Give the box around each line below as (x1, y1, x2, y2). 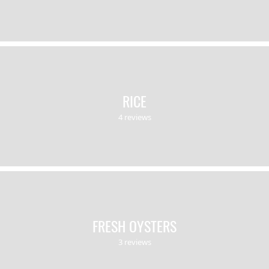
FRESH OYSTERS (92, 215, 177, 237)
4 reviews (118, 112, 151, 122)
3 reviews (118, 237, 151, 247)
